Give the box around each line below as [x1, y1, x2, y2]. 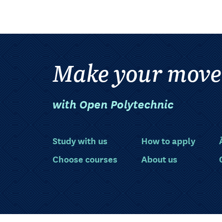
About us [141, 152, 177, 165]
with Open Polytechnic [53, 95, 173, 112]
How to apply [141, 133, 195, 147]
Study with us [53, 133, 108, 147]
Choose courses [53, 152, 117, 165]
